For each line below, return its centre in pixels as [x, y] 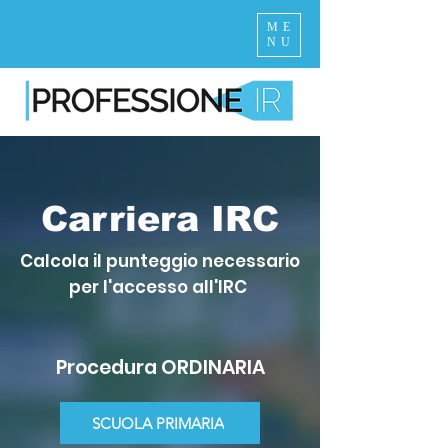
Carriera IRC [160, 218]
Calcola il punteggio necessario [160, 261]
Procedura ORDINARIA [160, 367]
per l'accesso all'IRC [160, 287]
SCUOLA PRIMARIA [158, 423]
